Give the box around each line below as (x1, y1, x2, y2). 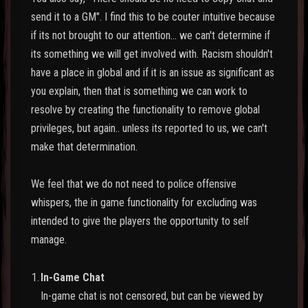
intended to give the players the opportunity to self (31, 214, 249, 228)
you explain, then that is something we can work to (31, 84, 247, 98)
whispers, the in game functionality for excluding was (31, 195, 257, 209)
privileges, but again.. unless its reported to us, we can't (31, 121, 267, 135)
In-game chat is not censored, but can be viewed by (41, 289, 263, 303)
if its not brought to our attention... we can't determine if (31, 28, 270, 42)
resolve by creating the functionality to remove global (31, 102, 260, 116)
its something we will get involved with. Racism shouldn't (31, 47, 273, 60)
